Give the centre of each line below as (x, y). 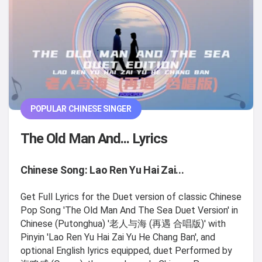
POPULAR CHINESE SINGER (81, 109)
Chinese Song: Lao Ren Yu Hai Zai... (102, 170)
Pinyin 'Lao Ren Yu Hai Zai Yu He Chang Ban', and (118, 237)
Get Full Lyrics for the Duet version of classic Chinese (131, 196)
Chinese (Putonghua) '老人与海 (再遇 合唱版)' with (123, 223)
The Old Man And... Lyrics (94, 138)
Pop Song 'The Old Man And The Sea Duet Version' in (129, 210)
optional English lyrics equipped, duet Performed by (126, 250)
